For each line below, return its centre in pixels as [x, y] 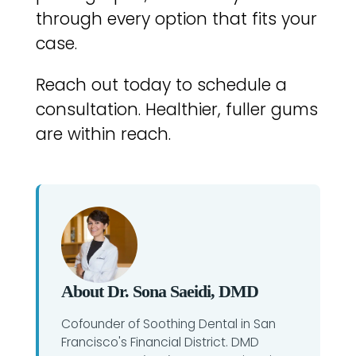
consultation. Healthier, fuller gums [176, 109]
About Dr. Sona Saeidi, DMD [159, 291]
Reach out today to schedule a [161, 84]
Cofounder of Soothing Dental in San [168, 323]
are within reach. [103, 133]
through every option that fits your [176, 18]
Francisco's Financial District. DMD [160, 342]
